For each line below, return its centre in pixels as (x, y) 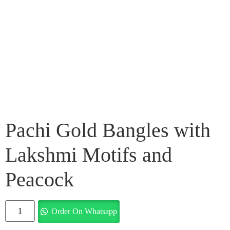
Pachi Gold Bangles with (108, 130)
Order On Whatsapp (84, 212)
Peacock (40, 180)
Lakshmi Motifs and (89, 155)
